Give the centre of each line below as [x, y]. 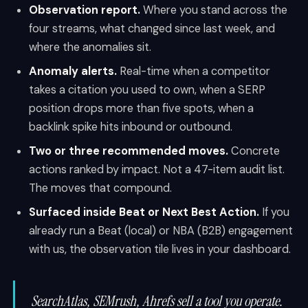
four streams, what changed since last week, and [152, 28]
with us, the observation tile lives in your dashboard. [159, 249]
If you [274, 212]
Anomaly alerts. [73, 71]
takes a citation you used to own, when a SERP [147, 89]
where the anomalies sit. [90, 47]
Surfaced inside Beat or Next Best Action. [144, 212]
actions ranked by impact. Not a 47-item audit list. [156, 169]
